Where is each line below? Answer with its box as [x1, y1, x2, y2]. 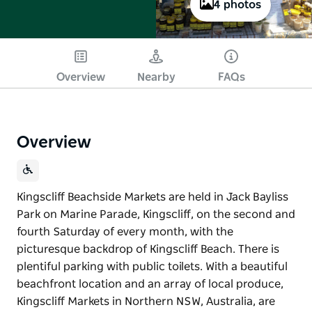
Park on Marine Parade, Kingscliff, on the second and [17, 208, 295, 220]
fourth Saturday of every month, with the [17, 226, 233, 237]
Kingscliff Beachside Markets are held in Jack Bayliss [17, 191, 288, 203]
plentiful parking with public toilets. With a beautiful [17, 260, 288, 272]
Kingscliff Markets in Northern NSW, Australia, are [17, 295, 275, 307]
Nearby [136, 71, 175, 83]
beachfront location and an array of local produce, [17, 278, 283, 290]
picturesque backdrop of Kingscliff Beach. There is [17, 243, 279, 255]
